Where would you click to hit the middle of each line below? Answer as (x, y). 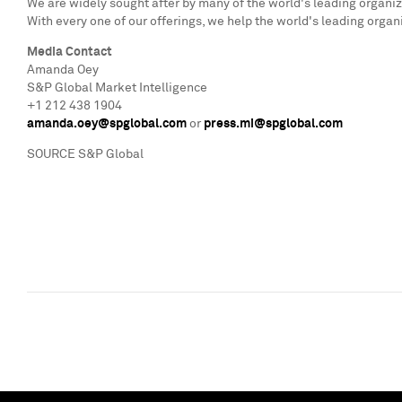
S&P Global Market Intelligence (117, 88)
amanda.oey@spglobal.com (107, 124)
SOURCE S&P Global (85, 154)
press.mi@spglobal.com (273, 124)
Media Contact (70, 52)
